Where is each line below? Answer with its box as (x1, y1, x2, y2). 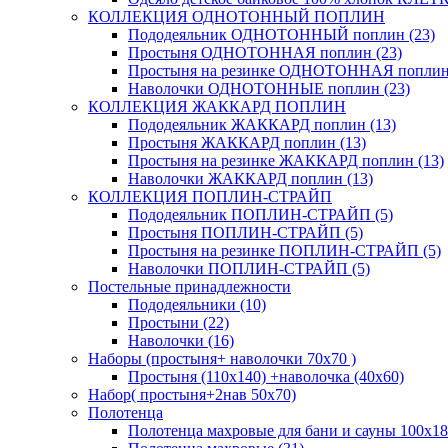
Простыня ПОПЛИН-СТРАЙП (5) (128, 223, 363, 241)
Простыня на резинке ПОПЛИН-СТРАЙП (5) (128, 241, 441, 259)
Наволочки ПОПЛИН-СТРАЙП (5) (128, 259, 370, 277)
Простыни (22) (128, 313, 229, 331)
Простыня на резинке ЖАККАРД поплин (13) (128, 151, 444, 169)
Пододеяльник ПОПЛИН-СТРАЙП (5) (128, 205, 393, 223)
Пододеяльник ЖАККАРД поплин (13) (128, 115, 396, 133)
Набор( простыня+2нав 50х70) (88, 385, 296, 403)
